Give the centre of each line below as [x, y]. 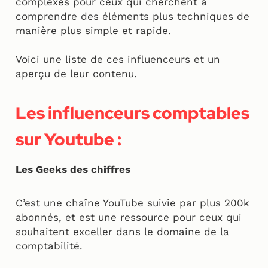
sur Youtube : [70, 140]
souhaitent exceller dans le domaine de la [122, 232]
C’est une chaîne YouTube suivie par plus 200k [133, 203]
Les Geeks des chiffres [74, 170]
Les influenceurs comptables [133, 113]
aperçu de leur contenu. [78, 74]
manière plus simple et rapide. [93, 31]
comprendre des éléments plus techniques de [133, 16]
